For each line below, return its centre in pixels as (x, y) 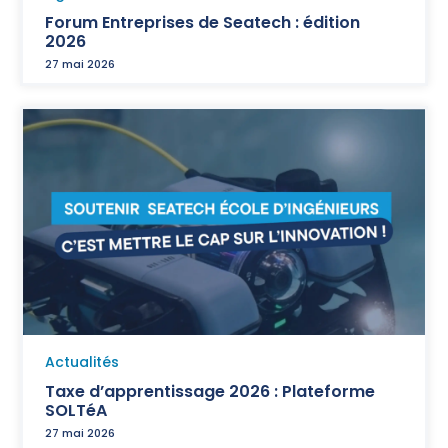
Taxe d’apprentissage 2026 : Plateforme (210, 392)
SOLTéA (76, 411)
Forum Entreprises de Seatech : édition (202, 23)
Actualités (82, 362)
